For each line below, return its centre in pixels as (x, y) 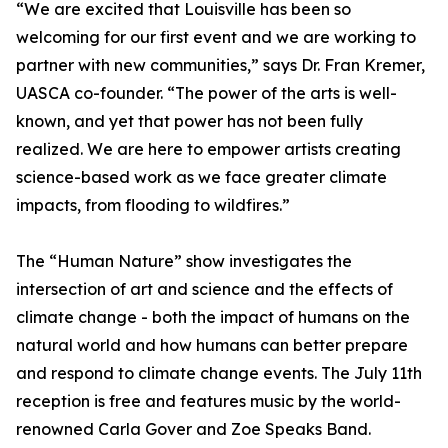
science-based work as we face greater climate (201, 177)
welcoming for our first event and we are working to (216, 37)
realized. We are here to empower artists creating (208, 149)
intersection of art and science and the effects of (204, 289)
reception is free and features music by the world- (208, 401)
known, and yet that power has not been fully (189, 121)
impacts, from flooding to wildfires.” (153, 205)
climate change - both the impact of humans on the (213, 317)
